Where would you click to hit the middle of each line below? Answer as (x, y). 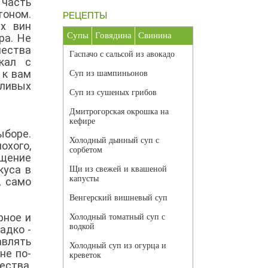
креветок (85, 255)
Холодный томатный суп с (117, 217)
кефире (82, 121)
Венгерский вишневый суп (118, 198)
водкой (82, 227)
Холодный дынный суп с (114, 141)
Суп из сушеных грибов (113, 93)
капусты (84, 179)
